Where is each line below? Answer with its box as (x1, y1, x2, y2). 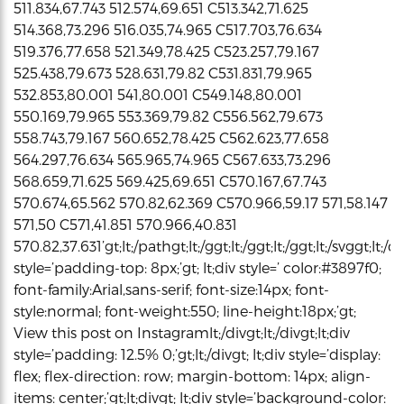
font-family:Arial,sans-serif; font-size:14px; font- (14, 280, 329, 298)
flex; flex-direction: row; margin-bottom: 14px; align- (14, 366, 371, 384)
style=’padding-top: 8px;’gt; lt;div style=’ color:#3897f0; (14, 258, 381, 276)
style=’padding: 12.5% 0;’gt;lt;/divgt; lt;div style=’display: (14, 344, 381, 363)
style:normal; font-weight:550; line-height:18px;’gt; (14, 301, 356, 319)
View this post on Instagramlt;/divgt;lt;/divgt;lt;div (14, 323, 350, 341)
